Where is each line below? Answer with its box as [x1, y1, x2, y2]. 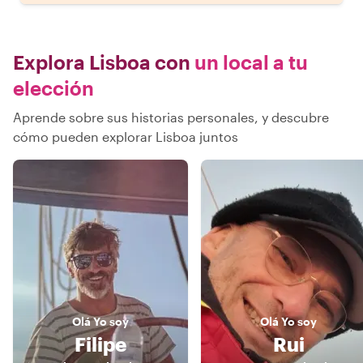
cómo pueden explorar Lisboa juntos [13, 128, 238, 144]
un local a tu [190, 49, 308, 74]
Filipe [75, 331, 126, 356]
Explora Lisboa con [13, 49, 190, 74]
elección [13, 75, 94, 100]
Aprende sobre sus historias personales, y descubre [13, 109, 329, 125]
